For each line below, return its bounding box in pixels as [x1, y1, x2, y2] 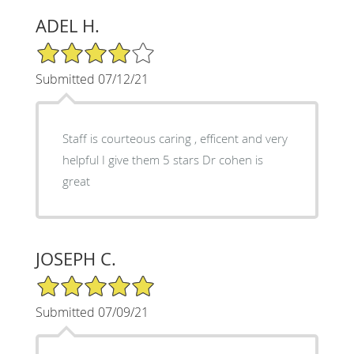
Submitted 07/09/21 [35, 303, 149, 321]
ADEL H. [35, 13, 100, 37]
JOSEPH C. [35, 247, 116, 270]
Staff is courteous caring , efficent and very [62, 130, 159, 146]
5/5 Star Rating [35, 273, 114, 288]
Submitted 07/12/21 [35, 70, 149, 88]
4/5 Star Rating [35, 40, 114, 55]
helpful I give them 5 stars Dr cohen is [62, 151, 263, 168]
